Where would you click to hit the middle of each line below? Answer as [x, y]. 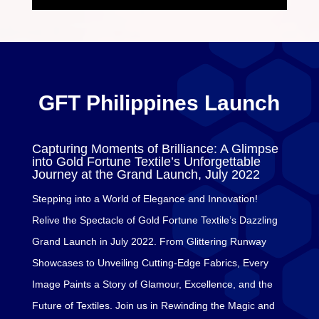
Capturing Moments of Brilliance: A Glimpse [155, 148]
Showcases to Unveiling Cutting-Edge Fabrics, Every [150, 262]
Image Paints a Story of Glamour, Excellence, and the [152, 284]
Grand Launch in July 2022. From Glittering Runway [149, 241]
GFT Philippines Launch [159, 103]
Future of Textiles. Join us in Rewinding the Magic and [153, 305]
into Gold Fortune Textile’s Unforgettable [146, 161]
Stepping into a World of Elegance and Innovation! [145, 198]
